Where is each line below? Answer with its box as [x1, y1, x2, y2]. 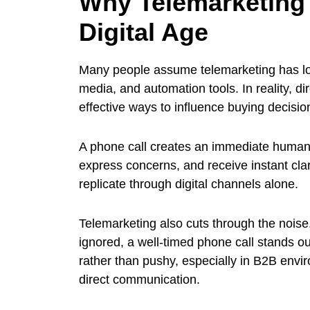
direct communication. [79, 272, 200, 286]
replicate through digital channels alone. [79, 176, 298, 191]
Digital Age [79, 17, 208, 46]
